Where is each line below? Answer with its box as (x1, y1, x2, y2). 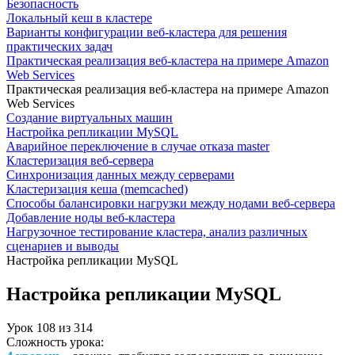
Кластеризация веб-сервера (6, 154, 154, 167)
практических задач (6, 40, 113, 53)
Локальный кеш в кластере (6, 11, 152, 25)
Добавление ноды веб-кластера (6, 211, 175, 224)
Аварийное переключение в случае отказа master (6, 139, 269, 153)
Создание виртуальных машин (6, 111, 173, 124)
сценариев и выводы (6, 239, 119, 253)
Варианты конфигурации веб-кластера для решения (6, 25, 287, 39)
